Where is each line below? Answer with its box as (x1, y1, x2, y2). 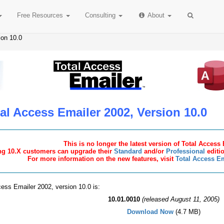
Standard (113, 147, 142, 155)
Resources (30, 11, 63, 19)
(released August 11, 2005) (142, 195, 220, 203)
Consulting (85, 11, 118, 19)
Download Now (127, 208, 174, 215)
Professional (165, 147, 205, 155)
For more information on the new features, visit (27, 155, 175, 162)
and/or (141, 147, 166, 155)
